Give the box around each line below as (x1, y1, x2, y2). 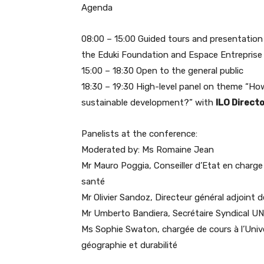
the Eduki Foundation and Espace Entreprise (81, 49, 262, 60)
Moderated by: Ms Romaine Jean (81, 144, 214, 155)
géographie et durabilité (81, 240, 177, 250)
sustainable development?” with (81, 97, 216, 108)
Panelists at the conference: (81, 128, 197, 139)
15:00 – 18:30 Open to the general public (81, 65, 243, 76)
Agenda (81, 2, 113, 13)
